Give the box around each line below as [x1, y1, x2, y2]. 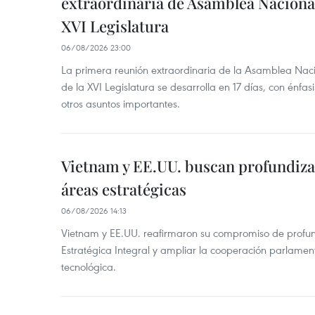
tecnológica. [61, 259, 116, 274]
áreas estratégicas [61, 179, 186, 200]
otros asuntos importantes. [61, 96, 180, 110]
